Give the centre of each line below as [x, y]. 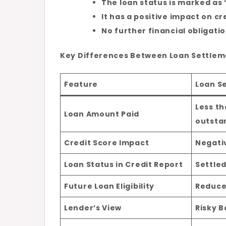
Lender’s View [93, 208]
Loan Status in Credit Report [124, 165]
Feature [81, 84]
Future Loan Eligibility [109, 186]
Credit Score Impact [107, 143]
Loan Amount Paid [102, 114]
